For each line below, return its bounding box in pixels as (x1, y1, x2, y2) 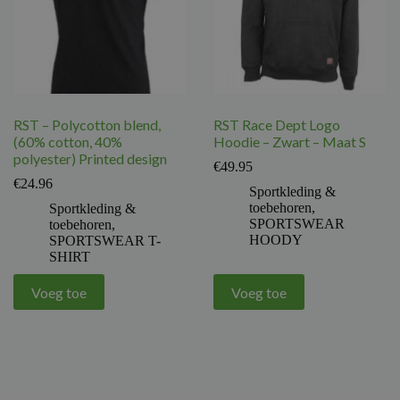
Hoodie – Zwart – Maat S (212, 133, 366, 151)
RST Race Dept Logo (212, 116, 340, 134)
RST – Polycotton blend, (12, 116, 161, 134)
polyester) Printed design (12, 150, 167, 168)
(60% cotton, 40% (12, 133, 122, 151)
